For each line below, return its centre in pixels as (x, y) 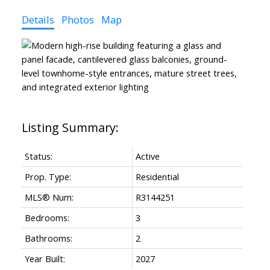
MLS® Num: (49, 197)
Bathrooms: (48, 238)
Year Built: (45, 258)
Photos (77, 19)
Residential (157, 176)
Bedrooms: (47, 217)
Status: (38, 156)
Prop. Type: (48, 176)
